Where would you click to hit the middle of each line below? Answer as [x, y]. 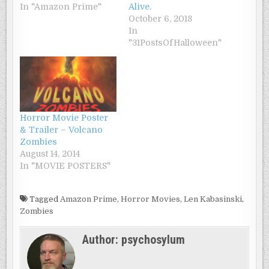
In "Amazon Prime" [61, 7]
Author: [102, 240]
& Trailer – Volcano [62, 130]
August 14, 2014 [50, 154]
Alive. [140, 7]
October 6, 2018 [160, 19]
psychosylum [153, 240]
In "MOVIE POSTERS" [65, 166]
